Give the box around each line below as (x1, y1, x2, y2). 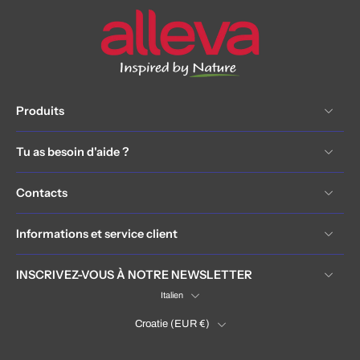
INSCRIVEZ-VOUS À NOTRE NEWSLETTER (16, 268, 252, 282)
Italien (161, 291, 183, 300)
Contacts (16, 186, 67, 200)
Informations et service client (16, 227, 178, 241)
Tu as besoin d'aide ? (16, 145, 129, 159)
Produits (16, 104, 64, 118)
